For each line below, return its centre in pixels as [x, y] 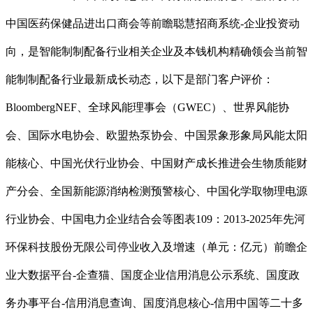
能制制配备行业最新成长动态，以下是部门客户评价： [140, 80]
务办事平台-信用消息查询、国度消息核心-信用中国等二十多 [154, 303]
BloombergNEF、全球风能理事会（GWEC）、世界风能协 [147, 108]
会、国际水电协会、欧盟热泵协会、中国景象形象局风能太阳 [156, 136]
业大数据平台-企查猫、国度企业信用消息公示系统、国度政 [153, 275]
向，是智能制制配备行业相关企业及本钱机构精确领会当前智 [156, 52]
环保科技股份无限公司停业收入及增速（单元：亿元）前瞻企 [156, 247]
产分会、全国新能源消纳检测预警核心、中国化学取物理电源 [156, 191]
